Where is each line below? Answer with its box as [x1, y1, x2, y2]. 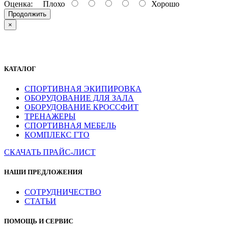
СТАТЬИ [25, 197, 56, 206]
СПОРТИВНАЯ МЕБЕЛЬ [25, 121, 116, 130]
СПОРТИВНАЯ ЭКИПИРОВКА [25, 84, 142, 93]
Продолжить [8, 10, 47, 18]
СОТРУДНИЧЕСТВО [25, 188, 101, 197]
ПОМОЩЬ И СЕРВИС [4, 217, 73, 225]
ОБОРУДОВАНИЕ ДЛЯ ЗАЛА [25, 93, 134, 102]
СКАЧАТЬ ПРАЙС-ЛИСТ [4, 147, 96, 156]
